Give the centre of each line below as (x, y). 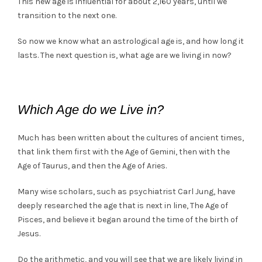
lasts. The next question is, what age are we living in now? (125, 55)
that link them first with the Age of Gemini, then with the (124, 151)
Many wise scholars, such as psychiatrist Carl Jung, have (126, 191)
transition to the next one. (67, 15)
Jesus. (29, 233)
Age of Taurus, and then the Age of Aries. (92, 166)
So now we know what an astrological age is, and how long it (131, 41)
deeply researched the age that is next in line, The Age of (123, 205)
